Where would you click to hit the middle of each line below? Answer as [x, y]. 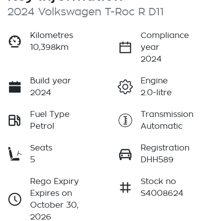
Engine [154, 81]
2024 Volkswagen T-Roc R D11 [86, 12]
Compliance [165, 36]
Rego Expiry [55, 182]
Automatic [162, 127]
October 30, [54, 205]
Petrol [42, 127]
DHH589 [157, 160]
